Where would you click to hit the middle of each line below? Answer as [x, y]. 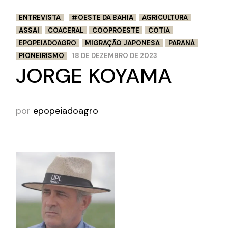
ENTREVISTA [40, 18]
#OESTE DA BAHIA [103, 18]
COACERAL [66, 31]
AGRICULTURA [165, 18]
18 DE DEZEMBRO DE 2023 [115, 56]
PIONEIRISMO [42, 56]
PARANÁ [182, 43]
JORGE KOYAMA [94, 76]
